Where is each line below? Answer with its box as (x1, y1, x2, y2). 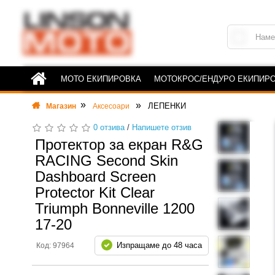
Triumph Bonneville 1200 (35, 200, 195, 217)
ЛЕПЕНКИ (148, 101, 186, 110)
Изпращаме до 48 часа (116, 241, 202, 250)
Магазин (44, 102, 76, 110)
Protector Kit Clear (35, 184, 155, 201)
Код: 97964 (36, 241, 74, 250)
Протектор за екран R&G (35, 136, 203, 153)
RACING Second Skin (35, 152, 178, 169)
